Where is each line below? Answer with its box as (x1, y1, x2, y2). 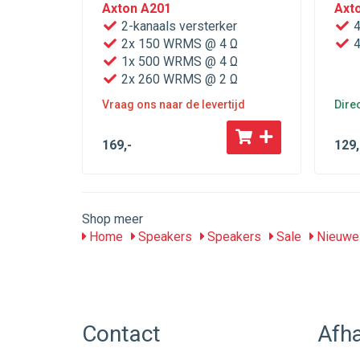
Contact (82, 321, 161, 347)
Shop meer (82, 211, 143, 227)
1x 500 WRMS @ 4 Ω (118, 54, 238, 69)
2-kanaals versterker (118, 18, 237, 34)
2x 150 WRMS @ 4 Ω (118, 36, 238, 51)
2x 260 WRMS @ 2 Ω (118, 72, 238, 87)
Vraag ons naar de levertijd (102, 98, 245, 111)
